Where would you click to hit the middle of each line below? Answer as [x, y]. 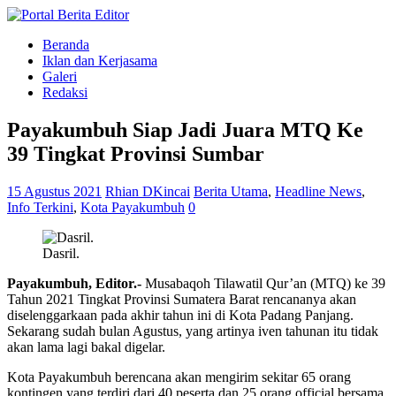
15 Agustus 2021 [54, 191]
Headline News [318, 191]
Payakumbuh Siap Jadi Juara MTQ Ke [185, 129]
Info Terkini [40, 207]
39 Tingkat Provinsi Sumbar [136, 153]
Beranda [66, 45]
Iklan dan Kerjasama [100, 61]
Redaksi [65, 92]
